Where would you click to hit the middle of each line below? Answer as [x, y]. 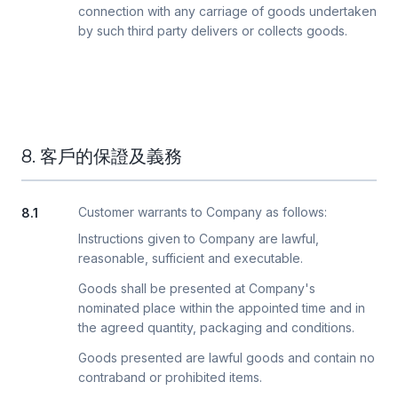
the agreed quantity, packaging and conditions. [216, 327]
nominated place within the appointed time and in [222, 308]
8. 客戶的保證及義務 [102, 156]
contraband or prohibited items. [170, 377]
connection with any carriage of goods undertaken [227, 11]
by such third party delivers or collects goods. [213, 31]
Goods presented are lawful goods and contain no [227, 358]
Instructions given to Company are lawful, [199, 239]
